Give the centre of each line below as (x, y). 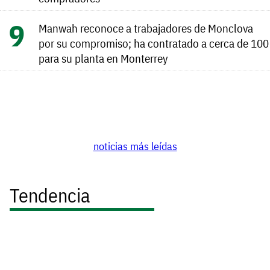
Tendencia (50, 196)
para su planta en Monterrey (103, 58)
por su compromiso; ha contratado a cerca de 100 (154, 43)
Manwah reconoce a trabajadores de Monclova (146, 28)
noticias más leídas (135, 146)
